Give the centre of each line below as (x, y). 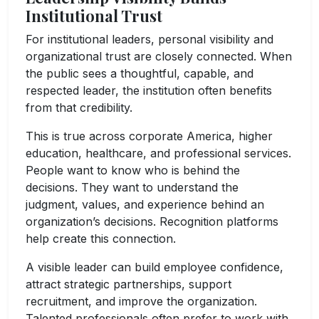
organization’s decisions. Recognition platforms (152, 222)
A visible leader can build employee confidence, (155, 267)
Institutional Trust (94, 16)
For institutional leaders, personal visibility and (150, 40)
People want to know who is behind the (133, 171)
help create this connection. (101, 239)
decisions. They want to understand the (132, 188)
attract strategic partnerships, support (129, 284)
